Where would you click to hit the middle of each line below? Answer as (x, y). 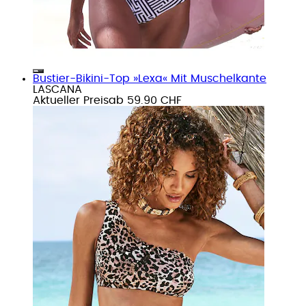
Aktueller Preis (71, 100)
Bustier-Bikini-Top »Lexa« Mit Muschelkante (150, 78)
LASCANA (57, 89)
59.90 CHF (154, 100)
